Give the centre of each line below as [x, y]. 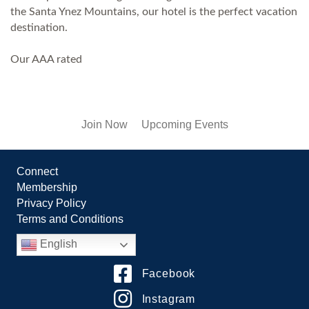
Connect [37, 171]
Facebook [169, 273]
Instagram [169, 299]
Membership [47, 187]
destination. [39, 27]
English [57, 243]
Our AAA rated [46, 59]
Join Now [104, 124]
